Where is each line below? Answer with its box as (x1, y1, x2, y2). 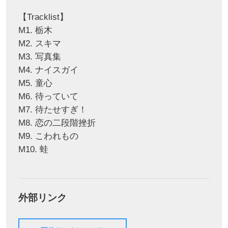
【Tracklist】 (18, 12, 68, 22)
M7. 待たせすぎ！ (18, 104, 87, 115)
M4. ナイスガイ (18, 65, 78, 75)
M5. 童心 (18, 78, 52, 88)
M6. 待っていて (18, 91, 78, 101)
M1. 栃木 (18, 25, 52, 35)
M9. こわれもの (18, 131, 78, 141)
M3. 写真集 (18, 51, 61, 62)
